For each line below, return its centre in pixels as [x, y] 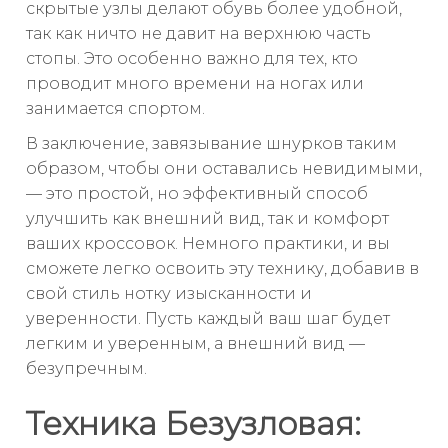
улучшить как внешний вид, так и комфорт [207, 219]
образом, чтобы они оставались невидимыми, [224, 169]
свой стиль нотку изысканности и [169, 294]
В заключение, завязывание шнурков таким [211, 144]
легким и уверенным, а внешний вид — [195, 344]
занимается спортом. [115, 109]
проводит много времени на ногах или [195, 84]
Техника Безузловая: [193, 423]
